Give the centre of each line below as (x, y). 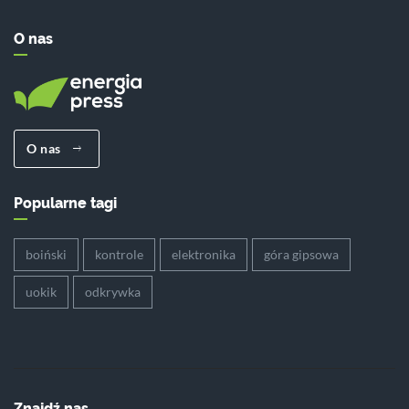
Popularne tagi (65, 203)
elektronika (204, 254)
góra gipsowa (301, 254)
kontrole (119, 254)
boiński (46, 254)
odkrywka (113, 291)
